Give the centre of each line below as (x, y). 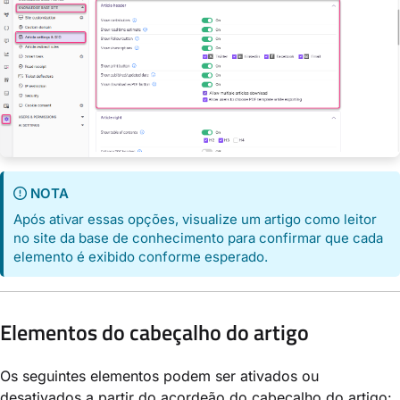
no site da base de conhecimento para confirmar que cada (199, 238)
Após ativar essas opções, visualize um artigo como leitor (196, 220)
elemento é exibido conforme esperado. (141, 257)
